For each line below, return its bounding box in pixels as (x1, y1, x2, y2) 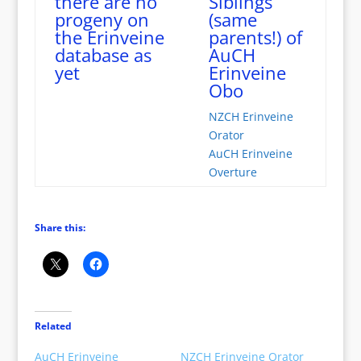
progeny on (54, 7, 149, 31)
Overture (208, 164, 257, 180)
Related (34, 319, 72, 333)
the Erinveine (54, 25, 164, 49)
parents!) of (208, 25, 302, 49)
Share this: (34, 221, 85, 234)
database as (54, 43, 151, 67)
